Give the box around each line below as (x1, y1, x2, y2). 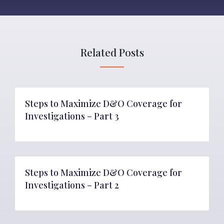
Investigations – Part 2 (25, 179, 119, 191)
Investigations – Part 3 (25, 110, 119, 122)
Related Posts (80, 45, 144, 59)
